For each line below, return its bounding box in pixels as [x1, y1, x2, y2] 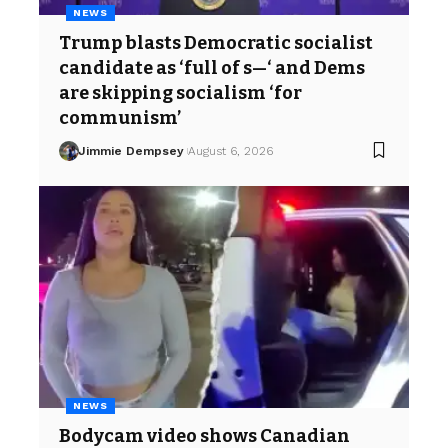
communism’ [59, 106, 181, 129]
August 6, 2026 [187, 143, 273, 158]
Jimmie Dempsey [77, 143, 184, 158]
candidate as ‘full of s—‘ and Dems [59, 56, 365, 79]
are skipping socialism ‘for [59, 81, 302, 104]
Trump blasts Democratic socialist [59, 31, 373, 54]
